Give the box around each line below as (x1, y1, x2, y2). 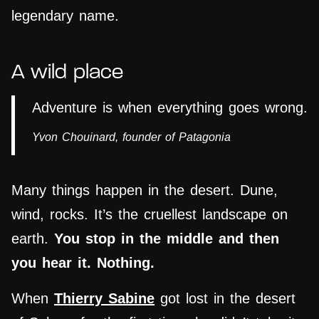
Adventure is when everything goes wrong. (32, 100, 308, 116)
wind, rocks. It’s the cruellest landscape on (11, 206, 288, 223)
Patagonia (179, 131, 231, 144)
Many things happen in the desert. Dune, (11, 182, 278, 199)
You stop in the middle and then (54, 231, 279, 247)
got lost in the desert (155, 291, 296, 307)
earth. (11, 231, 54, 247)
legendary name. (11, 8, 119, 24)
